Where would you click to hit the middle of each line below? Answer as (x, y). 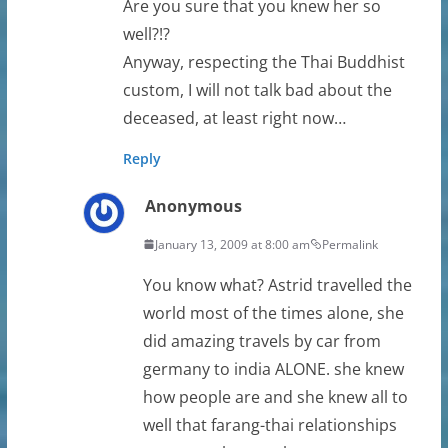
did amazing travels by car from (261, 340)
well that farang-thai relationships (269, 424)
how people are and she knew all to (275, 396)
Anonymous (193, 205)
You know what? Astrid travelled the (277, 284)
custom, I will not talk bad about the (257, 89)
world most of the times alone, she (273, 312)
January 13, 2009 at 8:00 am (232, 244)
